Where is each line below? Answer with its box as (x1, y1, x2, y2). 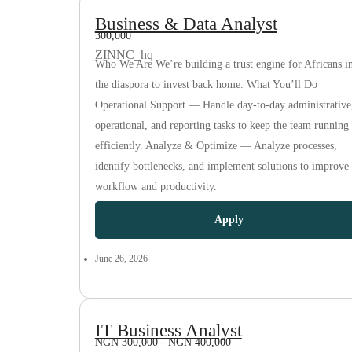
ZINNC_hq (94, 48, 153, 61)
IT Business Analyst (94, 321, 242, 340)
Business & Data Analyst (94, 14, 277, 34)
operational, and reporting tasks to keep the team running (94, 119, 349, 131)
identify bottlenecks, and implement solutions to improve (94, 160, 349, 172)
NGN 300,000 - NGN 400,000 (94, 336, 231, 348)
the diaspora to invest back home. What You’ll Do (94, 79, 317, 90)
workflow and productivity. (94, 181, 217, 192)
